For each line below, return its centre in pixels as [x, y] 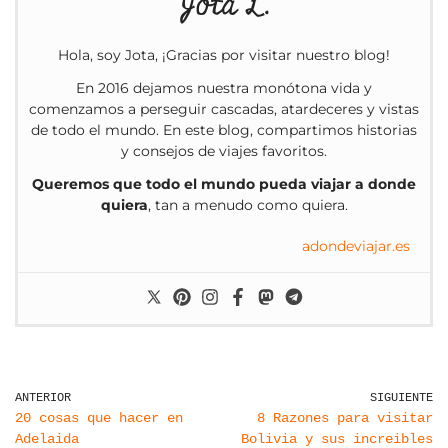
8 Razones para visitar [345, 418]
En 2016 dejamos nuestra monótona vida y [224, 88]
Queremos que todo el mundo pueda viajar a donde [224, 184]
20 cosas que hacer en [99, 418]
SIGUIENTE [401, 398]
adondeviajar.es [356, 246]
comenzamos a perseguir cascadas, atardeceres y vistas [224, 109]
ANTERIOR [43, 398]
